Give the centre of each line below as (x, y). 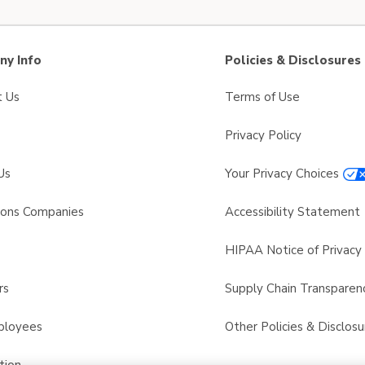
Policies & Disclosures (293, 60)
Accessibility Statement (292, 212)
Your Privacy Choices (282, 174)
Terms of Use (262, 97)
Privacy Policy (263, 135)
